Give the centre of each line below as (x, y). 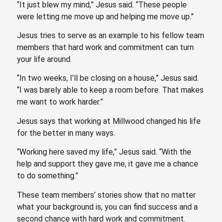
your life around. (45, 59)
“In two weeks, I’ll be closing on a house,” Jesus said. (108, 78)
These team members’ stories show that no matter (106, 195)
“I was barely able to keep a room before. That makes (110, 90)
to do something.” (47, 176)
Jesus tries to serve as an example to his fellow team (110, 36)
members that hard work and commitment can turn (105, 48)
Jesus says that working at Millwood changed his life (109, 121)
